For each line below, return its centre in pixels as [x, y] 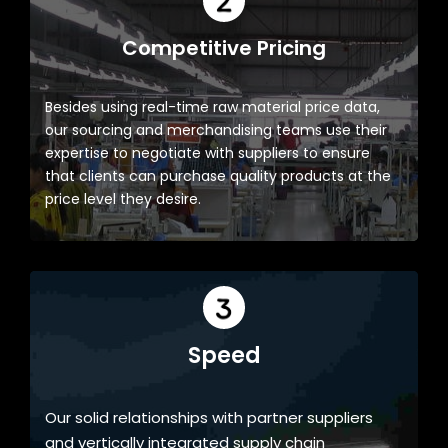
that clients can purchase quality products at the [218, 176]
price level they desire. [123, 199]
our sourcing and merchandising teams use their [216, 130]
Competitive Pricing [224, 48]
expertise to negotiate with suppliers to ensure [207, 153]
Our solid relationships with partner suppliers [209, 417]
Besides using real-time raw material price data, [212, 107]
